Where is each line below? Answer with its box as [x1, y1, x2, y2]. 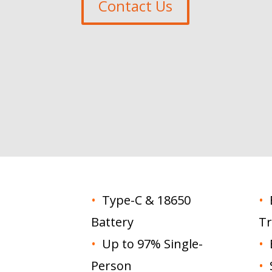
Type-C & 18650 [99, 191, 191, 208]
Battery [91, 213, 134, 230]
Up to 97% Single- [99, 235, 203, 252]
